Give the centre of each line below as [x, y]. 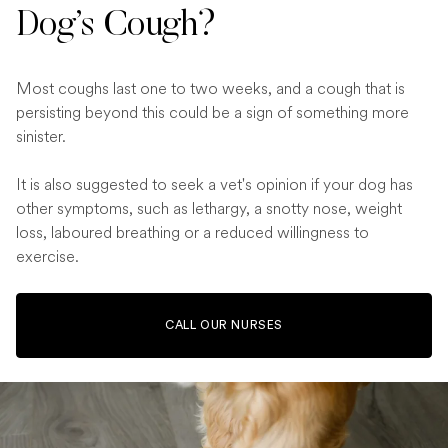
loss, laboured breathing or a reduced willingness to [192, 232]
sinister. [41, 136]
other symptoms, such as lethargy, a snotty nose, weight [209, 208]
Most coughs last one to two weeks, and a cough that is [210, 88]
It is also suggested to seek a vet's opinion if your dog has [214, 184]
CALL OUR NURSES [224, 324]
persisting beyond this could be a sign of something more [212, 112]
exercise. [47, 256]
